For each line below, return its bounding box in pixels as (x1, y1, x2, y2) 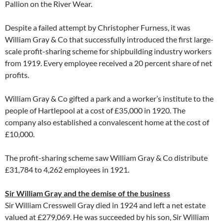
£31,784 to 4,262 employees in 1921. (5, 165, 129, 174)
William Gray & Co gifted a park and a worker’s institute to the (5, 94, 214, 103)
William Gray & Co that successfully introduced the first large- (5, 35, 214, 44)
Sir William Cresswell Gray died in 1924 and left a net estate (5, 200, 206, 210)
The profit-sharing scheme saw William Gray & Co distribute (5, 153, 208, 162)
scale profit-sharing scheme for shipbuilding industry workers (5, 46, 212, 56)
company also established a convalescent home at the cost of (5, 117, 209, 127)
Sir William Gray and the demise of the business (5, 188, 170, 198)
